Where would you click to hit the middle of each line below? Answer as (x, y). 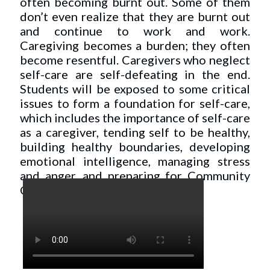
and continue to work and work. (135, 31)
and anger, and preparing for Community (135, 175)
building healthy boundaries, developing (135, 146)
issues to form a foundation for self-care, (135, 103)
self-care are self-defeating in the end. (135, 74)
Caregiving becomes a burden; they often (135, 45)
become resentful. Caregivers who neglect (135, 60)
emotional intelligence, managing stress (135, 161)
